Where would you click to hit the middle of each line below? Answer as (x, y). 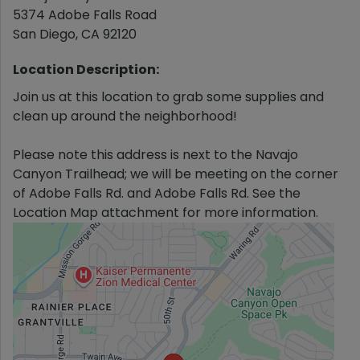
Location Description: (86, 70)
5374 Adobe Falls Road (85, 15)
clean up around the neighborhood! (125, 116)
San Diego (44, 34)
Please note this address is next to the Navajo (155, 155)
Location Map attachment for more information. (166, 213)
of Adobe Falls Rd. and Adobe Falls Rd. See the (157, 193)
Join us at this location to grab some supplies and (168, 97)
